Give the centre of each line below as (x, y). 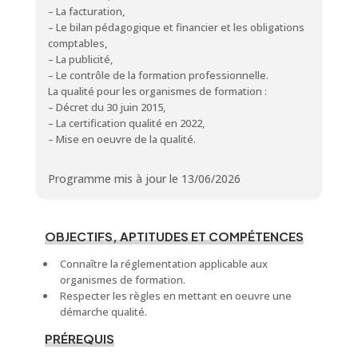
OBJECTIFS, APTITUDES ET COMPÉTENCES (174, 236)
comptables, (77, 43)
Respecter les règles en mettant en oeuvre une (175, 295)
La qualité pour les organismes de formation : (157, 91)
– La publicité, (80, 59)
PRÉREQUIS (79, 338)
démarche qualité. (103, 311)
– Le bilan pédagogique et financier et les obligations (176, 27)
